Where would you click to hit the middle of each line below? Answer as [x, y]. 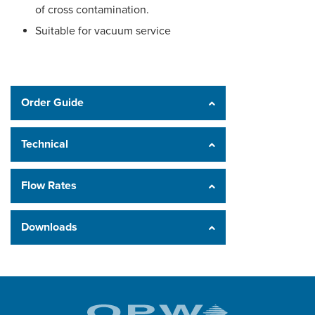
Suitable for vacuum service [103, 31]
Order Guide [52, 103]
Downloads [49, 227]
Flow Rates [49, 186]
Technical [45, 144]
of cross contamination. [92, 10]
